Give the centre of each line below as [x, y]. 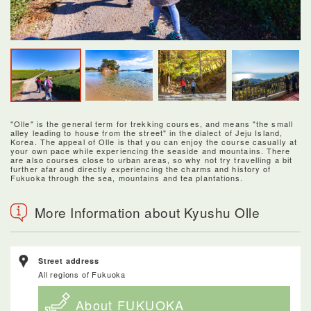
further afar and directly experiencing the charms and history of [141, 169]
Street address [69, 261]
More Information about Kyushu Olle [148, 212]
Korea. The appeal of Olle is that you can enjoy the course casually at [154, 142]
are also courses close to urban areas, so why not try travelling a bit [152, 160]
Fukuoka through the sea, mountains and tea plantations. [127, 178]
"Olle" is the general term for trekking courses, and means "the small [152, 124]
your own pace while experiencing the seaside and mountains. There [151, 151]
